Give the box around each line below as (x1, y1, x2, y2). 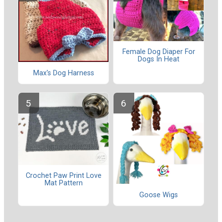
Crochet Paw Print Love (25, 171, 102, 180)
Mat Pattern (44, 179, 83, 188)
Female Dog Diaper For (122, 47, 195, 56)
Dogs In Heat (138, 55, 179, 63)
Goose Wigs (139, 190, 178, 199)
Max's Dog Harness (33, 68, 94, 77)
